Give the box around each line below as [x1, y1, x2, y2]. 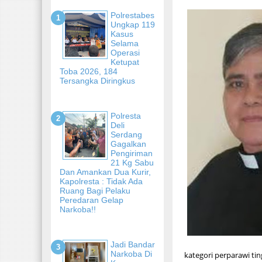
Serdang [111, 129, 142, 139]
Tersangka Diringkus [60, 75, 135, 85]
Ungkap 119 [111, 19, 155, 29]
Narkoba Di [111, 249, 152, 258]
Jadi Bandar [111, 239, 155, 249]
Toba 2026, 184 [60, 66, 118, 76]
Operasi [111, 47, 140, 57]
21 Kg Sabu [111, 157, 154, 167]
